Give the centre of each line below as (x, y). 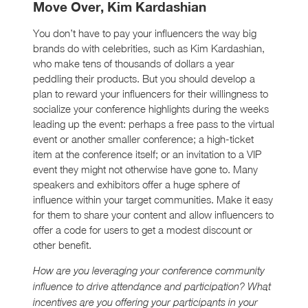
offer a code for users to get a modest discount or (143, 230)
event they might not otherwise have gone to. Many (145, 169)
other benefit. (62, 245)
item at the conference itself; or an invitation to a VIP (147, 154)
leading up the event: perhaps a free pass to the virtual (154, 124)
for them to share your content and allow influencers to (153, 215)
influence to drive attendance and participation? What (152, 287)
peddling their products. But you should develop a (144, 79)
